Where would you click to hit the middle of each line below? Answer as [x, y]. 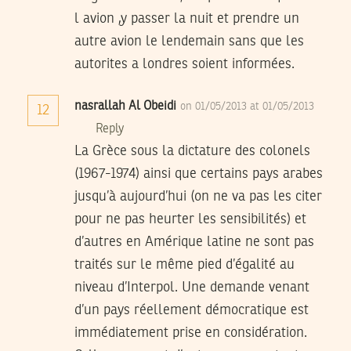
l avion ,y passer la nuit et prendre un [187, 19]
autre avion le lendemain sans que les [189, 42]
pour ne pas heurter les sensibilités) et [190, 220]
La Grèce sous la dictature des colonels [192, 152]
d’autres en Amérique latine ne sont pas [194, 242]
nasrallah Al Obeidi [125, 107]
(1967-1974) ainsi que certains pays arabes [199, 174]
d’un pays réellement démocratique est [192, 311]
